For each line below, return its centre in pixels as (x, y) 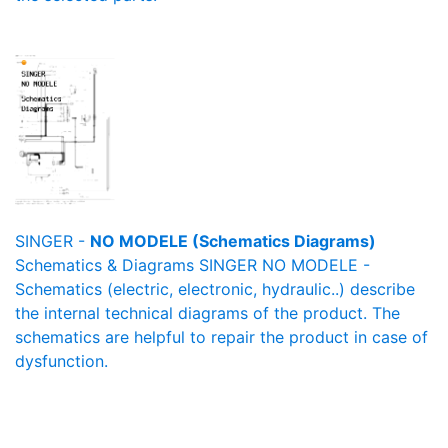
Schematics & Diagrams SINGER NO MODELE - (192, 265)
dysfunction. (61, 361)
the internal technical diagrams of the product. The (207, 313)
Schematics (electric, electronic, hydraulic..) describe (215, 289)
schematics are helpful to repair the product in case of (221, 337)
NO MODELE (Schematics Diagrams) (233, 241)
